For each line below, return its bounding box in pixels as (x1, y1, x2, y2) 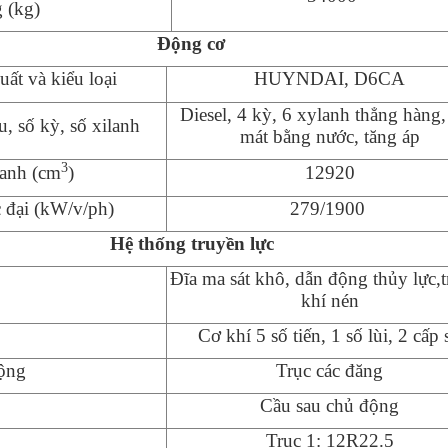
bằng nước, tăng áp (272, 125, 420, 147)
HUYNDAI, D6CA (254, 67, 406, 89)
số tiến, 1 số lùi (266, 324, 389, 346)
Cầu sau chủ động (260, 394, 400, 416)
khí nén (300, 289, 359, 311)
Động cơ (157, 32, 227, 54)
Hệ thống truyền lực (109, 232, 274, 254)
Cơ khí (198, 324, 252, 346)
